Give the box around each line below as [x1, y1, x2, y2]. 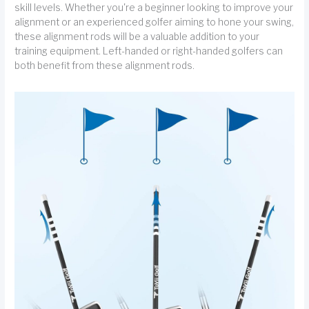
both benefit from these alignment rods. [14, 59, 195, 71]
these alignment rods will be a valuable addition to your [14, 30, 260, 42]
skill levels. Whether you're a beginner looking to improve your [14, 1, 294, 13]
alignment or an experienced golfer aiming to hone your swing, [14, 16, 295, 28]
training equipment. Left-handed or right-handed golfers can [14, 45, 283, 57]
